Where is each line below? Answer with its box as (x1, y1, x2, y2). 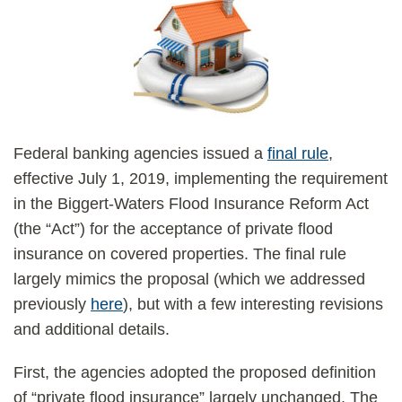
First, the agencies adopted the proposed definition (13, 363, 376, 381)
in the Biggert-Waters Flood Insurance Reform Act (13, 195, 369, 213)
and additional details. (13, 320, 170, 338)
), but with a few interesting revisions (123, 295, 383, 313)
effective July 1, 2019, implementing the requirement (13, 170, 388, 188)
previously (13, 295, 91, 313)
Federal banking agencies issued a (13, 144, 267, 162)
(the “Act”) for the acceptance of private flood (13, 220, 333, 238)
